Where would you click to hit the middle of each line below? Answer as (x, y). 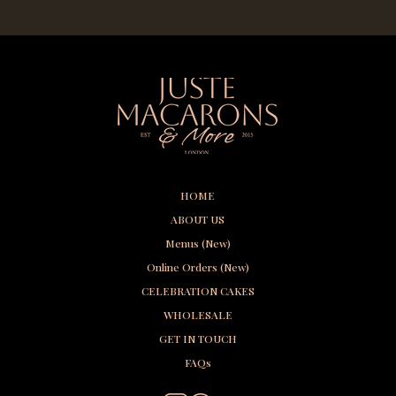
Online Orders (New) (198, 267)
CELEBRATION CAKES (198, 290)
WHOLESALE (198, 314)
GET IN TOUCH (198, 338)
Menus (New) (198, 243)
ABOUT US (198, 219)
